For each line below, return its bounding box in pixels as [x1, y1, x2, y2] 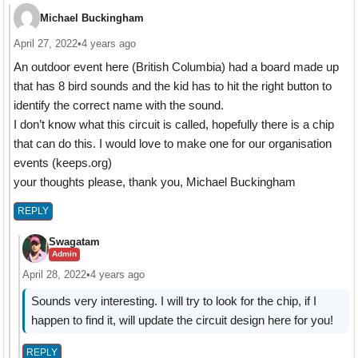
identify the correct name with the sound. [13, 98, 224, 113]
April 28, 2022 [22, 268, 86, 280]
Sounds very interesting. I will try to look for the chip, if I [30, 293, 316, 308]
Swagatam [48, 235, 100, 248]
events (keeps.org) [13, 156, 112, 170]
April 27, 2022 [13, 38, 78, 50]
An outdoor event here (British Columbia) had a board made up [13, 60, 339, 74]
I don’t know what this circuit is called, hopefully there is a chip [13, 117, 334, 132]
